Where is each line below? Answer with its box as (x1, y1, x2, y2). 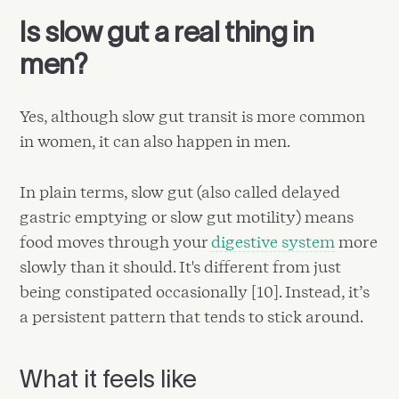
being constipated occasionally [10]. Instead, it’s (20, 282, 370, 302)
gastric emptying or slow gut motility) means (20, 208, 354, 227)
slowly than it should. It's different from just (20, 257, 342, 277)
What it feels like (20, 364, 198, 394)
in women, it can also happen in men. (20, 131, 291, 151)
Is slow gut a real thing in (20, 15, 314, 47)
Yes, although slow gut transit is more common (20, 106, 366, 126)
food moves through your (20, 232, 212, 252)
